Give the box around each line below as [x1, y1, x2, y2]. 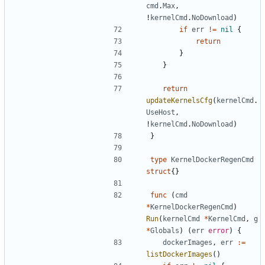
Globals [150, 226, 179, 235]
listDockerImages [146, 250, 212, 258]
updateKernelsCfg [146, 96, 212, 105]
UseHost [146, 108, 175, 117]
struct [146, 167, 171, 176]
